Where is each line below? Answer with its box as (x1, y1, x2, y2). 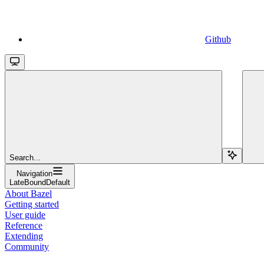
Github (205, 34, 231, 44)
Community (5, 241, 49, 252)
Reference (5, 220, 42, 230)
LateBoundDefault (9, 177, 70, 187)
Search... (9, 153, 41, 162)
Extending (5, 230, 43, 241)
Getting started (5, 199, 59, 209)
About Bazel (5, 188, 52, 199)
